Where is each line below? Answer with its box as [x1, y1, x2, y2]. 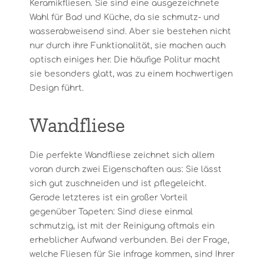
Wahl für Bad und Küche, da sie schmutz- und [29, 13, 220, 22]
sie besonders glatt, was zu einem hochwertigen [29, 70, 233, 78]
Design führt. [29, 84, 84, 93]
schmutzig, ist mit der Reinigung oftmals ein [29, 222, 214, 230]
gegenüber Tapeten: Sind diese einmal [29, 207, 193, 216]
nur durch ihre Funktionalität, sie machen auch [29, 41, 226, 50]
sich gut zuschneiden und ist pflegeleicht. [29, 179, 206, 188]
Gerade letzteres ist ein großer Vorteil [29, 193, 187, 202]
